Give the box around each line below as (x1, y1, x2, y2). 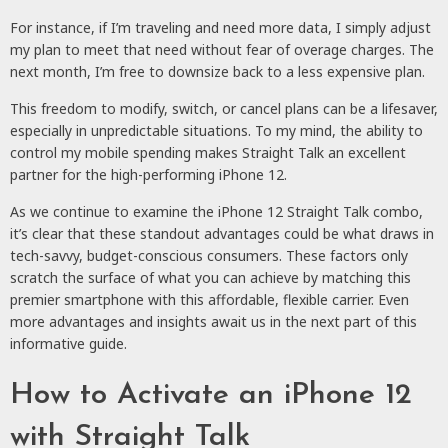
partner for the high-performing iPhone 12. (10, 164, 287, 184)
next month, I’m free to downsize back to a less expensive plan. (10, 61, 425, 81)
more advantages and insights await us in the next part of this (10, 311, 417, 331)
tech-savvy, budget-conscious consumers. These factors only (10, 245, 408, 265)
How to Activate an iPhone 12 (10, 379, 412, 411)
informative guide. (10, 333, 127, 353)
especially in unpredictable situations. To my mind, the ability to (10, 120, 423, 140)
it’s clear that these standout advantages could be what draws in (10, 223, 434, 243)
